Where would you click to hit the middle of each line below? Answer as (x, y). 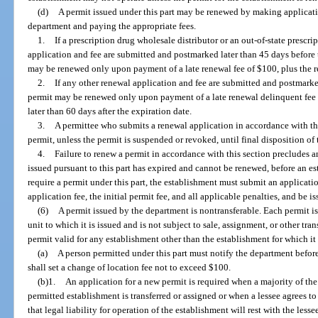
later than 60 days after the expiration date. (110, 111)
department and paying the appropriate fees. (112, 26)
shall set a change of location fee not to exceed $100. (130, 267)
